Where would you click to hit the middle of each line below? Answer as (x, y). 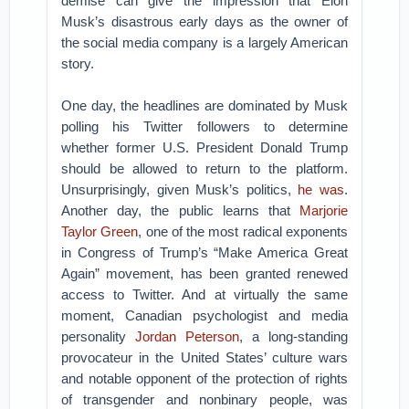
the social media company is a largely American (204, 42)
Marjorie (323, 210)
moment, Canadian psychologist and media (204, 315)
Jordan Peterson (187, 336)
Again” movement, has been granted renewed (204, 273)
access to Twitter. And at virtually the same (204, 294)
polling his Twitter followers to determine (204, 126)
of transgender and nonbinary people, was (204, 399)
